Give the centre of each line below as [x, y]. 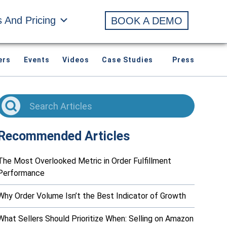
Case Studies [128, 60]
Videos [75, 60]
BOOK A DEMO [147, 21]
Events [36, 60]
